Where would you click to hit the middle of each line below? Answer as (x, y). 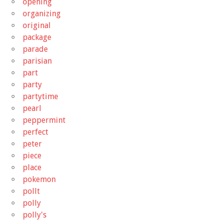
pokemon (39, 179)
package (37, 37)
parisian (37, 61)
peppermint (44, 120)
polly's (35, 215)
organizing (42, 13)
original (37, 25)
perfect (36, 132)
